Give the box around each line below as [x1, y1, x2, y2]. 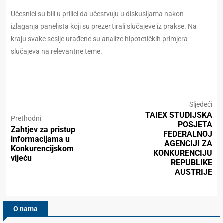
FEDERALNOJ [163, 129, 212, 139]
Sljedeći [189, 100, 212, 109]
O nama [13, 205, 38, 213]
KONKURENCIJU [153, 148, 212, 158]
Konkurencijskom [11, 143, 74, 153]
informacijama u [11, 134, 70, 144]
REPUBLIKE [171, 158, 212, 168]
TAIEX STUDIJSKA [145, 111, 212, 120]
